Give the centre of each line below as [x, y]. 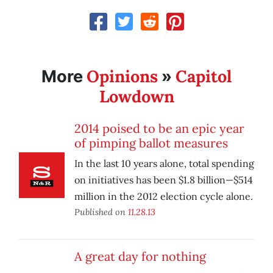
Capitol [204, 76]
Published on [101, 212]
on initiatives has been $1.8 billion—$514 [164, 180]
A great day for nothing [140, 257]
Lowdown [136, 97]
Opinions [122, 76]
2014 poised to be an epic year [159, 129]
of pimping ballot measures [151, 143]
